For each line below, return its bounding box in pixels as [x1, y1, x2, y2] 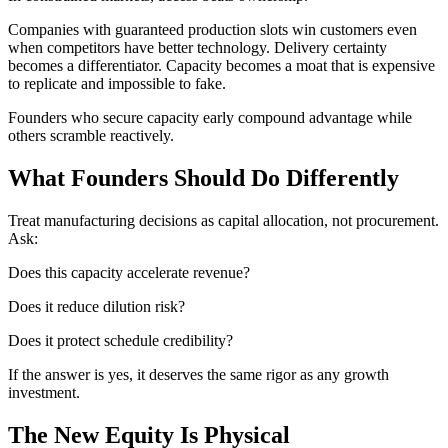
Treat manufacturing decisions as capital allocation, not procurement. [8, 212, 439, 230]
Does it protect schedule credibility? [8, 332, 233, 350]
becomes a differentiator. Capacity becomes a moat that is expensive [8, 57, 435, 75]
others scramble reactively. [8, 127, 174, 145]
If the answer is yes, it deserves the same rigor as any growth [8, 366, 389, 384]
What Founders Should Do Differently [8, 165, 399, 192]
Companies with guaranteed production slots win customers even [8, 21, 417, 39]
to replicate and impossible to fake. [8, 75, 226, 93]
